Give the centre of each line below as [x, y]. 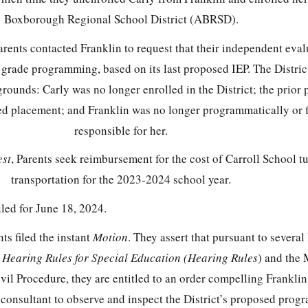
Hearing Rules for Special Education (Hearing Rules [130, 258]
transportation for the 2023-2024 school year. [121, 179]
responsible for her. [121, 130]
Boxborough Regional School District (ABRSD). [121, 19]
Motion [110, 237]
